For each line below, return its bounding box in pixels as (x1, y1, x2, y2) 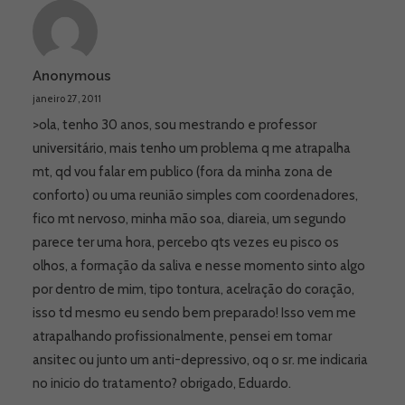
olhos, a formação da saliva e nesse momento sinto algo (33, 258, 365, 274)
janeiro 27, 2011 (33, 92, 101, 105)
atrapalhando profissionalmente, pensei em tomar (33, 328, 332, 344)
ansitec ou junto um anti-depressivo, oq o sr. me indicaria (33, 352, 368, 368)
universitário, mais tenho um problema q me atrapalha (33, 140, 351, 156)
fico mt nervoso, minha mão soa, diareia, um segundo (33, 211, 346, 227)
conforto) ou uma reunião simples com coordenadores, (33, 187, 358, 203)
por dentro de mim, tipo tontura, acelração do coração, (33, 281, 354, 297)
